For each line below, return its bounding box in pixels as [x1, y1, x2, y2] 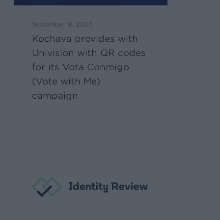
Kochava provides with [32, 33, 138, 44]
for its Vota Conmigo [32, 61, 130, 72]
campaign [32, 90, 79, 101]
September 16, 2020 [32, 20, 93, 28]
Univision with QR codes [32, 47, 146, 58]
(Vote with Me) [32, 76, 101, 86]
